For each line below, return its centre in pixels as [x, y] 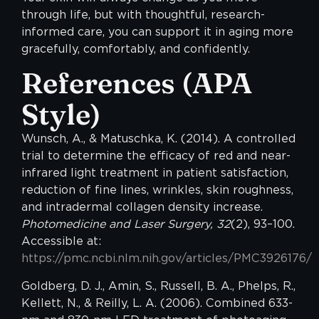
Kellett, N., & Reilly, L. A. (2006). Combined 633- [157, 303]
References [98, 83]
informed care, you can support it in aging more [157, 31]
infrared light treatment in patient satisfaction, [155, 173]
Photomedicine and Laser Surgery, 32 [126, 224]
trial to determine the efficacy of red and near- [156, 156]
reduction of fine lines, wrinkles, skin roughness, [157, 190]
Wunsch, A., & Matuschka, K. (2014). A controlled [158, 139]
